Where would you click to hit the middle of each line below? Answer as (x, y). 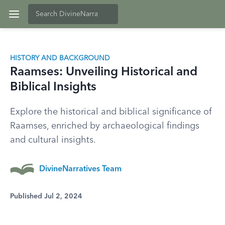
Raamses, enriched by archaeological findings (105, 126)
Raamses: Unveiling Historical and (104, 72)
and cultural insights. (53, 140)
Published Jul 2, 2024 (46, 196)
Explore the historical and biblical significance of (111, 112)
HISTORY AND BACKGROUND (60, 58)
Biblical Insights (53, 87)
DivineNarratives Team (80, 169)
